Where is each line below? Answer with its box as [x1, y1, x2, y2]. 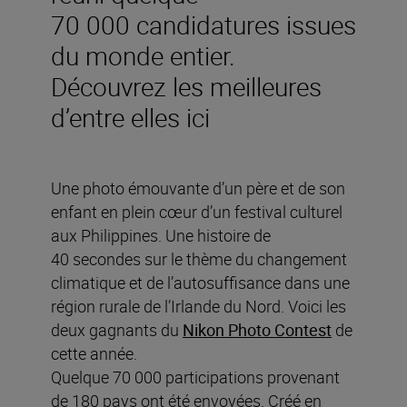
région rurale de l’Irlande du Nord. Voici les [51, 295, 346, 318]
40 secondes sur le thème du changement [51, 248, 347, 271]
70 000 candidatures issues [51, 7, 356, 43]
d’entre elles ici [51, 100, 210, 135]
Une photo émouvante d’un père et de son [51, 177, 345, 200]
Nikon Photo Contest [183, 319, 332, 342]
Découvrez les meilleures [51, 69, 322, 104]
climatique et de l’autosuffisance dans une [51, 272, 350, 294]
